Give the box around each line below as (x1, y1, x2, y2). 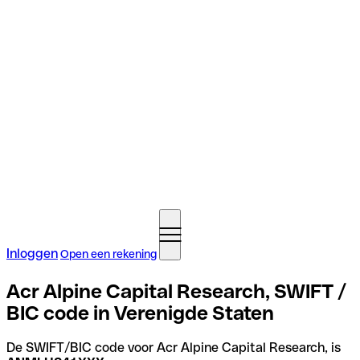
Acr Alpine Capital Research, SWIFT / (6, 280, 346, 302)
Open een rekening (60, 247, 157, 260)
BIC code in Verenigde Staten (6, 301, 274, 324)
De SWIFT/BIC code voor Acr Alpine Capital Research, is (6, 339, 341, 355)
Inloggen (6, 246, 58, 261)
